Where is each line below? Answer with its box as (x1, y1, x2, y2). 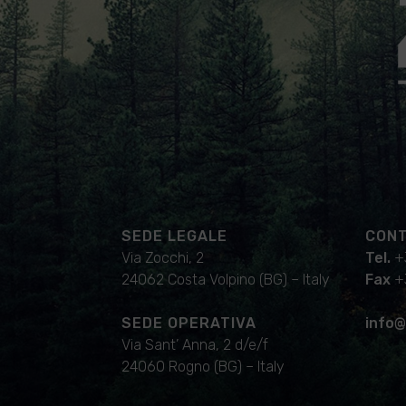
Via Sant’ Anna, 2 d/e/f (121, 336, 269, 354)
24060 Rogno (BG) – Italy (121, 358, 285, 376)
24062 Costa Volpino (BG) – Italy (121, 271, 331, 289)
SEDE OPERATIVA (121, 314, 257, 333)
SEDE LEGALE (121, 227, 228, 246)
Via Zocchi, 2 (121, 249, 205, 267)
